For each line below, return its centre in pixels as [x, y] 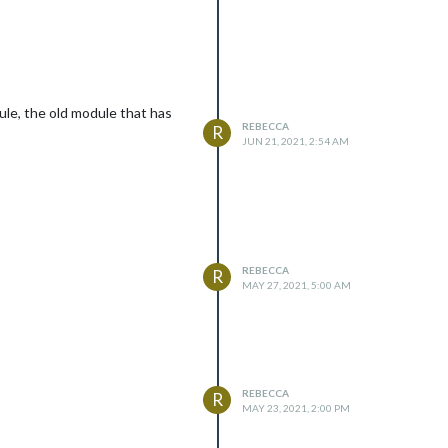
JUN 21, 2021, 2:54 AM [295, 140]
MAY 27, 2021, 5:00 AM [296, 284]
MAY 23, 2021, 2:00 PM [296, 407]
